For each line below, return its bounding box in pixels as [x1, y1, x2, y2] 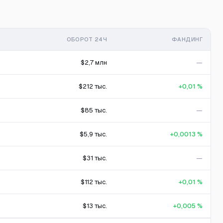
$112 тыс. [81, 178, 107, 186]
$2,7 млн [81, 58, 107, 67]
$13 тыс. [83, 202, 107, 210]
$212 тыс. [79, 82, 107, 91]
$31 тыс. [83, 154, 107, 162]
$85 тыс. [81, 106, 107, 114]
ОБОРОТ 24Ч [66, 36, 107, 43]
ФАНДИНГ [171, 36, 203, 43]
